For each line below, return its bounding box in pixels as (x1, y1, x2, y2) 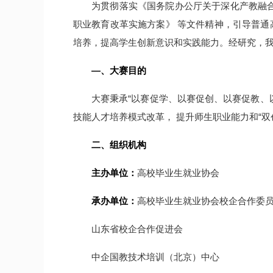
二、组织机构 (91, 140, 146, 150)
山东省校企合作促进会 (91, 224, 183, 234)
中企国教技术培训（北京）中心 (91, 252, 219, 262)
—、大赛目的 (91, 65, 146, 76)
